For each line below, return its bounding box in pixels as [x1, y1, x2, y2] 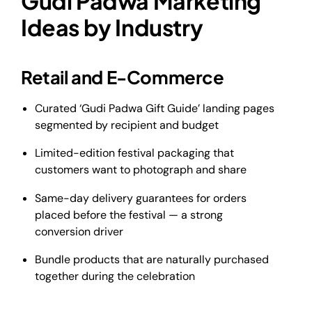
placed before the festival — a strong [35, 207, 223, 222]
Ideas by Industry [21, 13, 203, 41]
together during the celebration [35, 269, 195, 284]
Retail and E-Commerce [21, 65, 224, 89]
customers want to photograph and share [35, 162, 247, 178]
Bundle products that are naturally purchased [35, 252, 269, 267]
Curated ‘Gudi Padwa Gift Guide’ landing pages [35, 100, 274, 116]
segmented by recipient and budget [35, 117, 219, 132]
